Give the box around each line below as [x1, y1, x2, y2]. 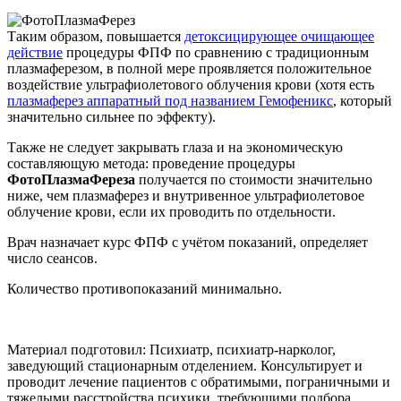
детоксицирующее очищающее [184, 28, 374, 44]
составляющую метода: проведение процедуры [7, 155, 295, 171]
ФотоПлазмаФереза [7, 171, 135, 187]
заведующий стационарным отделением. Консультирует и [7, 357, 363, 373]
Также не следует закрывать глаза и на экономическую [7, 139, 343, 155]
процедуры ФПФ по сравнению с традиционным [63, 44, 369, 60]
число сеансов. [7, 250, 98, 266]
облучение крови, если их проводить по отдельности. [7, 203, 336, 219]
